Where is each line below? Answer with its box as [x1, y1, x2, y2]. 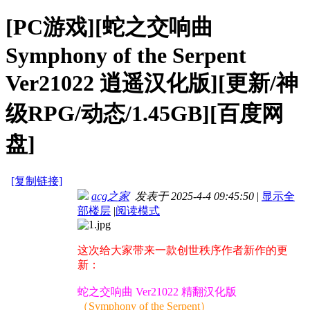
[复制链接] [11, 175, 62, 188]
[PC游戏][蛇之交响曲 [6, 14, 213, 39]
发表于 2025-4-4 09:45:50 [129, 190, 254, 203]
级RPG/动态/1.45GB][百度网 [6, 100, 284, 126]
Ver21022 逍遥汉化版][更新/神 [6, 70, 298, 95]
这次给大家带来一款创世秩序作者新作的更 [77, 244, 288, 257]
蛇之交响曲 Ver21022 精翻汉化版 [77, 286, 237, 298]
